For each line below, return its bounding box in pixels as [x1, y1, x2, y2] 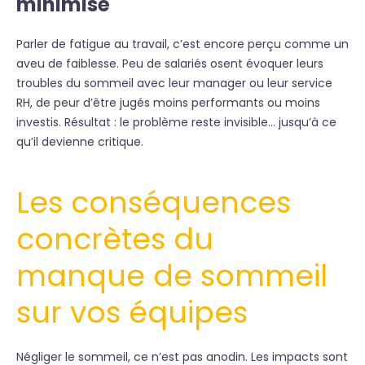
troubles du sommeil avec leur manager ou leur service [16, 75, 332, 91]
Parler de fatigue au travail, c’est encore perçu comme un [16, 36, 349, 52]
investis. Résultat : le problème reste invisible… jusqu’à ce [16, 114, 336, 130]
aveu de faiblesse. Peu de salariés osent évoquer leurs [16, 55, 323, 72]
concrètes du [16, 218, 213, 260]
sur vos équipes [16, 292, 248, 333]
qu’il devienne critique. [16, 134, 143, 150]
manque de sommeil [16, 255, 328, 297]
